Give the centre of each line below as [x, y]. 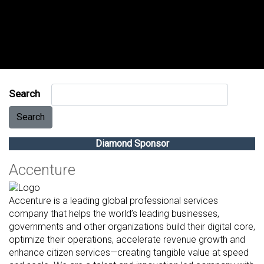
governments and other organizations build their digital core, [132, 226]
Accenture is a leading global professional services [113, 200]
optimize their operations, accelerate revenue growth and [127, 239]
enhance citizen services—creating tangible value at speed [129, 252]
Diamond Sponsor [132, 143]
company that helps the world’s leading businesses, [114, 213]
